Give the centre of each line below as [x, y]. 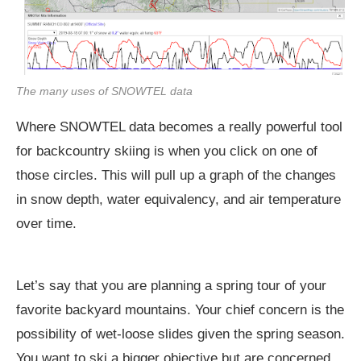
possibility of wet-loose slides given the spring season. [180, 334]
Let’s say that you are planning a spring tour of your [171, 286]
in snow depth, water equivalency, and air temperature [178, 200]
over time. [46, 224]
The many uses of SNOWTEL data [104, 91]
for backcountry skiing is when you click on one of [167, 151]
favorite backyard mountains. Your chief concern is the [180, 310]
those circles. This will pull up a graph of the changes [176, 176]
